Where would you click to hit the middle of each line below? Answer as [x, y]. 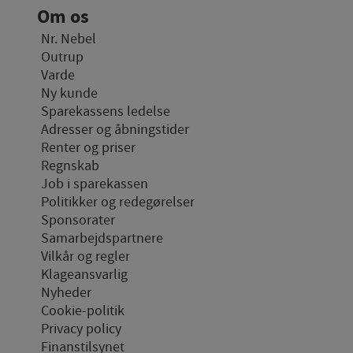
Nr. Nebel [69, 39]
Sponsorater [78, 221]
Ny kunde [69, 94]
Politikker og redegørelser [118, 203]
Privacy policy [81, 329]
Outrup [62, 58]
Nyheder [66, 293]
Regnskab [70, 166]
